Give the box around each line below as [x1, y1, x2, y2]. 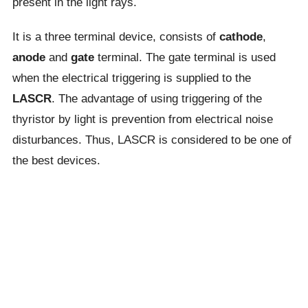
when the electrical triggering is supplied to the [12, 71, 251, 85]
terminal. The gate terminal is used [93, 50, 276, 64]
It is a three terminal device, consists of [12, 30, 219, 43]
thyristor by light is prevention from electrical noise [12, 112, 273, 126]
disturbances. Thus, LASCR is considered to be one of [12, 133, 291, 146]
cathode [219, 30, 263, 43]
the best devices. [12, 153, 100, 167]
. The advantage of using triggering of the [51, 91, 262, 105]
